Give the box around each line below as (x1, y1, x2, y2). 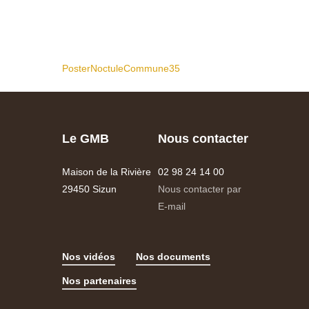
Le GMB (62, 131, 110, 146)
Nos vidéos (62, 250, 116, 262)
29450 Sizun (62, 183, 117, 195)
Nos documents (136, 250, 211, 262)
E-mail (157, 200, 186, 212)
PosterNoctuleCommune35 (62, 63, 180, 74)
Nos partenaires (62, 275, 137, 286)
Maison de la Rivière (62, 166, 152, 177)
